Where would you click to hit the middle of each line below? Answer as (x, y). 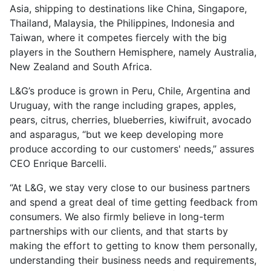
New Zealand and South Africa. (81, 67)
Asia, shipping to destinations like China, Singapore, (128, 8)
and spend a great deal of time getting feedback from (134, 202)
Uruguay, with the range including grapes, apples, (123, 105)
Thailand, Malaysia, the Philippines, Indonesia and (122, 23)
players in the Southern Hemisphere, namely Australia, (133, 52)
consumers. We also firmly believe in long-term (117, 217)
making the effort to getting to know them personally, (133, 246)
